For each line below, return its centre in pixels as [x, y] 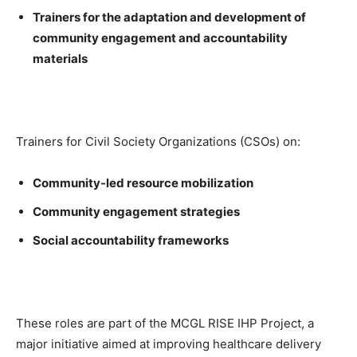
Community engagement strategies [136, 212]
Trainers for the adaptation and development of [169, 17]
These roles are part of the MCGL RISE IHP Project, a [165, 323]
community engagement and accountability [160, 38]
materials [60, 59]
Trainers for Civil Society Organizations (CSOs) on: [158, 141]
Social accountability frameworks [131, 240]
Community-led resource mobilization [143, 183]
